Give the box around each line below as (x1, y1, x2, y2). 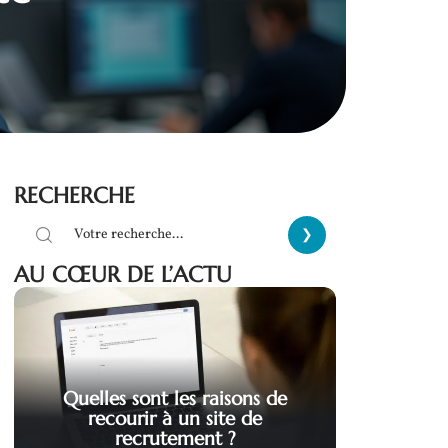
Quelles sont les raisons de (63, 386, 287, 411)
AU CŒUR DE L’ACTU (14, 260, 232, 288)
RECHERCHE (14, 181, 135, 209)
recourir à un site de (88, 406, 262, 431)
